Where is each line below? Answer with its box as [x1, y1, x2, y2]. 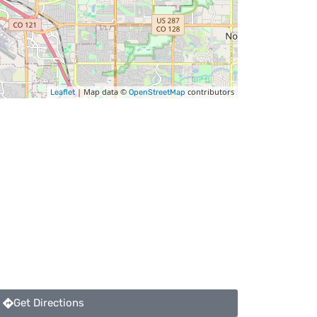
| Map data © [75, 86, 129, 97]
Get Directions [13, 296, 84, 309]
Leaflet [50, 88, 75, 97]
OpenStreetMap [129, 88, 185, 97]
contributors [185, 86, 234, 97]
